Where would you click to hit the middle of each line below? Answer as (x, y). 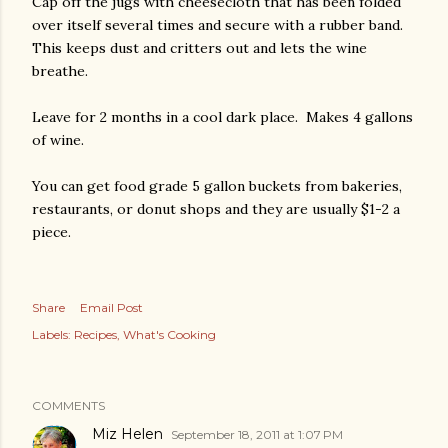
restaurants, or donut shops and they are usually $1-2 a (216, 209)
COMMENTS (68, 405)
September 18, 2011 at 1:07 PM (257, 434)
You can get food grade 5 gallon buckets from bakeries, (217, 186)
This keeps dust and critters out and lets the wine (199, 48)
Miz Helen (127, 434)
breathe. (60, 71)
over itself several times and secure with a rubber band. (219, 25)
